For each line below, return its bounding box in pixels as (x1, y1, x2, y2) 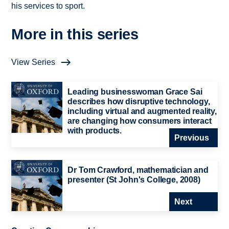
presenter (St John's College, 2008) (67, 175, 200, 184)
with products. (67, 126, 122, 135)
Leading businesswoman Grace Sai (67, 87, 202, 97)
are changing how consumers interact (67, 117, 212, 126)
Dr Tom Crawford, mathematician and (67, 165, 209, 174)
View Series (11, 58, 56, 67)
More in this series (11, 26, 139, 43)
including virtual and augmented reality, (67, 107, 217, 116)
